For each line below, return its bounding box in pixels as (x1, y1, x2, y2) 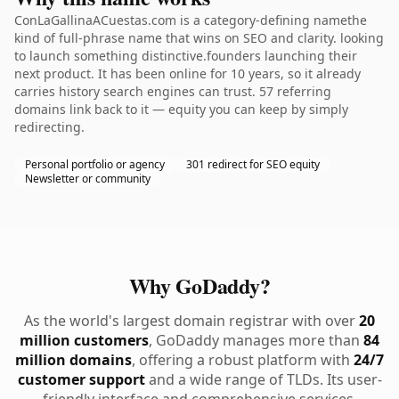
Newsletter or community (25, 171, 151, 186)
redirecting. (14, 118, 85, 135)
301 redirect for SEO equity (186, 157, 320, 172)
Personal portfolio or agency (25, 157, 165, 172)
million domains (15, 350, 132, 370)
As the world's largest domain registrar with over (24, 311, 359, 330)
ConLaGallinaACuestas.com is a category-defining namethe (14, 12, 367, 28)
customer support (17, 370, 145, 389)
